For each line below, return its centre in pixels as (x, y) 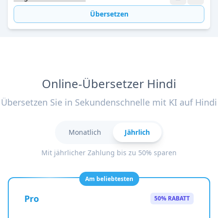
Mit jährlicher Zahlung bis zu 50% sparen (109, 153)
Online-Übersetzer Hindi (109, 83)
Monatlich (85, 132)
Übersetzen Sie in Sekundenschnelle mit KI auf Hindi (109, 102)
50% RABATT (172, 198)
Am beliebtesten (109, 179)
